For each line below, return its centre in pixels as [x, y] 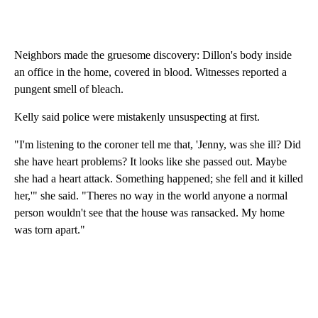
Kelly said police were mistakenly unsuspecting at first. [137, 117]
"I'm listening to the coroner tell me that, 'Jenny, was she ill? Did [158, 145]
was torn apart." [50, 230]
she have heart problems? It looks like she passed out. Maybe [150, 162]
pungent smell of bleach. [69, 89]
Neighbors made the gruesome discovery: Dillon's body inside [153, 55]
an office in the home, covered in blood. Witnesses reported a [150, 72]
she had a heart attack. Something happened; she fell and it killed [159, 179]
